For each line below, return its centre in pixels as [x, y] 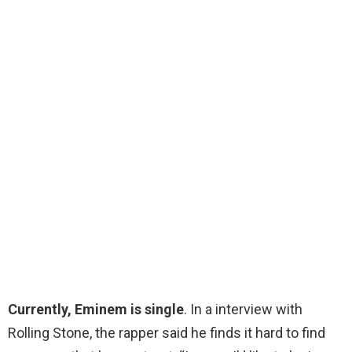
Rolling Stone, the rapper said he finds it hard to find [167, 333]
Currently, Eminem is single [96, 310]
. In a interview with [243, 310]
